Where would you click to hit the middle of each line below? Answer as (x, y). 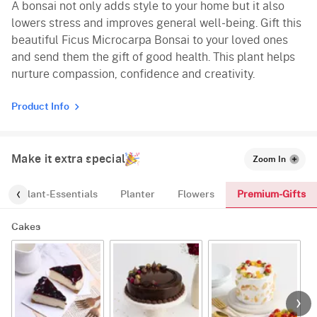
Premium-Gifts (271, 194)
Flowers (196, 195)
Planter (138, 195)
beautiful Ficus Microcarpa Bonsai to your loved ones (150, 40)
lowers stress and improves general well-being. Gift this (156, 23)
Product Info (40, 106)
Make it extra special (69, 159)
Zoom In (269, 159)
